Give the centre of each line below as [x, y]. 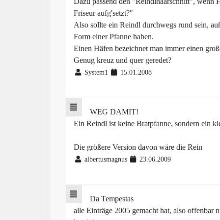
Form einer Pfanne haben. [114, 37]
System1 [96, 73]
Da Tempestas [111, 199]
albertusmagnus [106, 160]
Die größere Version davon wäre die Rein [138, 147]
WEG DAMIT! [114, 112]
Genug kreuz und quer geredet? [123, 60]
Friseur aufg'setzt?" [103, 13]
